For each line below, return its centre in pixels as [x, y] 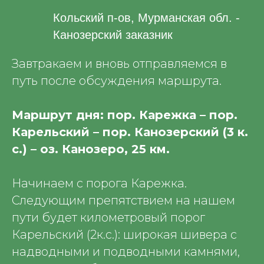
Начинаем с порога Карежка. [99, 183]
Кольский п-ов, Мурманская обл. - [146, 18]
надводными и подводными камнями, [126, 252]
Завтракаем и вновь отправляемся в [119, 64]
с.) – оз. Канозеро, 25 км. [91, 149]
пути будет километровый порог [108, 217]
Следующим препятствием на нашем [123, 200]
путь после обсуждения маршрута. [117, 81]
